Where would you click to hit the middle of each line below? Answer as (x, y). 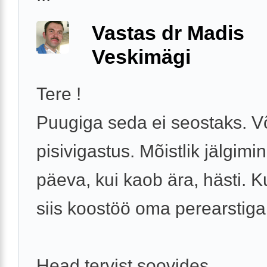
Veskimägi (141, 57)
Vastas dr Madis (168, 33)
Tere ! (59, 94)
